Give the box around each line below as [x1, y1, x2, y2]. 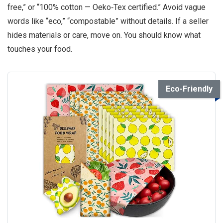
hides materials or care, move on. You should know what [7, 30, 201, 40]
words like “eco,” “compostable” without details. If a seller [7, 16, 209, 26]
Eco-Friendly [166, 84, 213, 94]
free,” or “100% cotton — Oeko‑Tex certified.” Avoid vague [7, 2, 206, 12]
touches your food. [7, 44, 72, 54]
